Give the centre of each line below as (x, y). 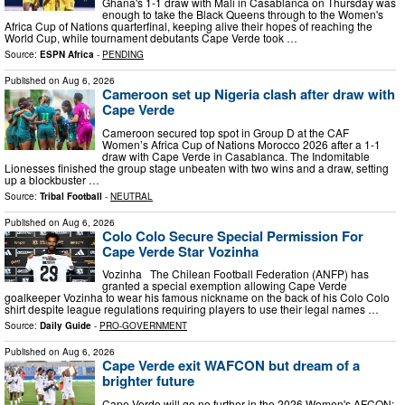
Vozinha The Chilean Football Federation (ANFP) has (235, 274)
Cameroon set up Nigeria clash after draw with (249, 94)
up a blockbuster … (52, 179)
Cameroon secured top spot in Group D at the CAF (226, 132)
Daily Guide (66, 326)
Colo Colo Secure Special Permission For (233, 235)
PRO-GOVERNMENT (143, 326)
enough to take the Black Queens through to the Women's (243, 14)
